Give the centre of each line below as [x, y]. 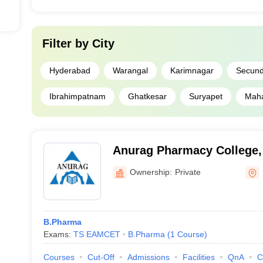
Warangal [130, 70]
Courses [59, 257]
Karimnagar [192, 70]
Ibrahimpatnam [77, 96]
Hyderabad [70, 70]
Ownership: [151, 172]
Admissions [148, 257]
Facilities [198, 257]
